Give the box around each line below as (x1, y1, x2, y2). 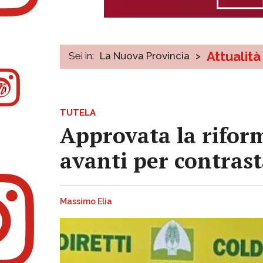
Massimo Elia (60, 197, 112, 207)
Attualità (207, 48, 261, 64)
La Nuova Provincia (100, 49, 190, 62)
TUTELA (60, 107, 96, 118)
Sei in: (69, 49, 94, 62)
